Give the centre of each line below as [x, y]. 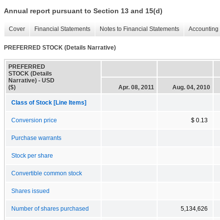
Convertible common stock [47, 173]
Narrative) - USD [31, 80]
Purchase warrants [36, 138]
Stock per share [32, 155]
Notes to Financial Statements [139, 29]
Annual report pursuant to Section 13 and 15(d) [83, 11]
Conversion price [34, 120]
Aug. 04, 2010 [191, 87]
